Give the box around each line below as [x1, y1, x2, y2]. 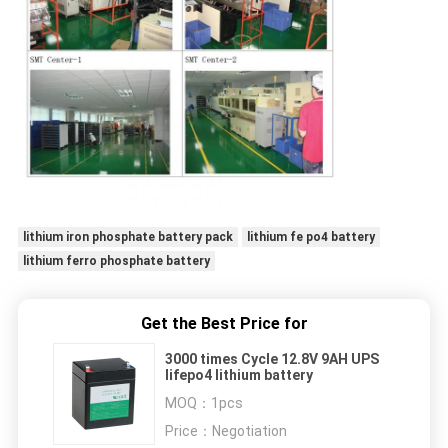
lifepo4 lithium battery [165, 367, 313, 384]
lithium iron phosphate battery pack [22, 230, 233, 245]
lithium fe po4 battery [246, 230, 375, 245]
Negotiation [212, 423, 287, 440]
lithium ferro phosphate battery [22, 254, 210, 269]
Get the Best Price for [140, 314, 308, 334]
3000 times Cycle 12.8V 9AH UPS [165, 351, 379, 368]
